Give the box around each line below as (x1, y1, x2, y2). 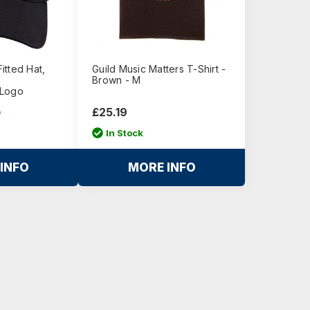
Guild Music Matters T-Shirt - (92, 63, 226, 75)
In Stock (105, 127, 143, 138)
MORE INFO (127, 160, 196, 174)
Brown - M (92, 74, 141, 86)
